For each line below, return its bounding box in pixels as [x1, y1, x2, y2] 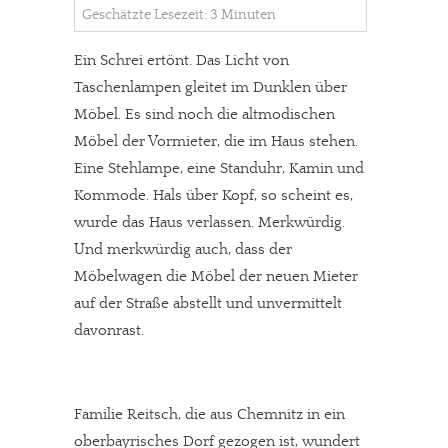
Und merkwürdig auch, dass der [74, 241, 292, 258]
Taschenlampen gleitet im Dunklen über [74, 79, 347, 96]
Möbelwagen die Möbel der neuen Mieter [74, 268, 358, 285]
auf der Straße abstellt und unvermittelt [74, 295, 342, 312]
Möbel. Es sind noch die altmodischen [74, 106, 335, 123]
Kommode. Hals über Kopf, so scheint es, [74, 187, 353, 204]
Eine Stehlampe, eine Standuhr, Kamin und [74, 160, 364, 177]
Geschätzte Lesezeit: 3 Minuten [82, 7, 276, 23]
